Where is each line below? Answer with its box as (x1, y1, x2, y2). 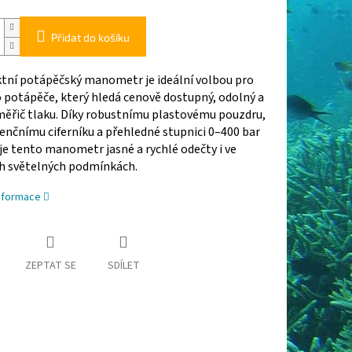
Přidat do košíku (50, 31, 130, 45)
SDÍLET (107, 258, 140, 274)
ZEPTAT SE (24, 258, 76, 274)
